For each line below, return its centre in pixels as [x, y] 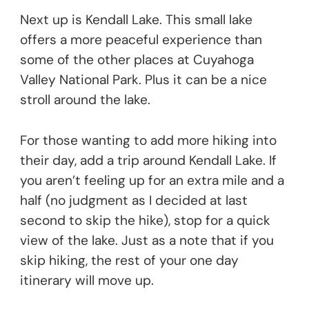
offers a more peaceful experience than [141, 40]
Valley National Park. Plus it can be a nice [143, 80]
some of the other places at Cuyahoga [137, 60]
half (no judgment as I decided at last [134, 201]
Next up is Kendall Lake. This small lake [136, 20]
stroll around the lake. [85, 100]
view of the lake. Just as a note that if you [147, 241]
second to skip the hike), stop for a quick [145, 221]
